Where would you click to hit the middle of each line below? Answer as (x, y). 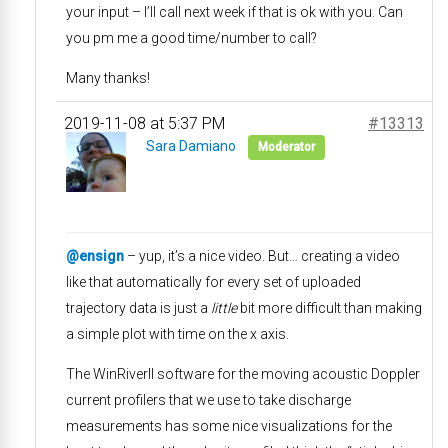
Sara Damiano (191, 146)
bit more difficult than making (329, 308)
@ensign (95, 256)
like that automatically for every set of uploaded (213, 282)
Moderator (286, 147)
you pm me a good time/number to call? (191, 38)
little (224, 308)
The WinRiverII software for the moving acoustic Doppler (243, 374)
